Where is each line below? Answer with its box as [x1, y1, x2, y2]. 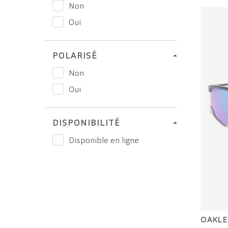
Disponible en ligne [69, 134, 139, 146]
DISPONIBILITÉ [52, 117, 120, 128]
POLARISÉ [52, 50, 97, 61]
